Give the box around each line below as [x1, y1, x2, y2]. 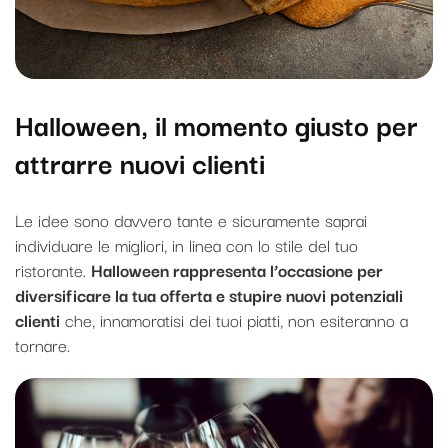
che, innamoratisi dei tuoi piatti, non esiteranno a [60, 306, 408, 334]
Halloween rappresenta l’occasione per [91, 256, 383, 284]
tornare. [15, 331, 70, 359]
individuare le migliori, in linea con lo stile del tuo [15, 231, 358, 259]
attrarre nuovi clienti [15, 139, 265, 183]
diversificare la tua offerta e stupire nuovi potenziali [15, 281, 403, 309]
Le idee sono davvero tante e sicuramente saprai [15, 206, 367, 234]
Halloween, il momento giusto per [15, 101, 418, 145]
